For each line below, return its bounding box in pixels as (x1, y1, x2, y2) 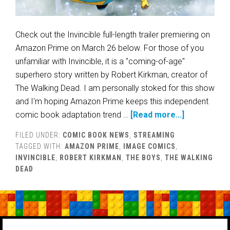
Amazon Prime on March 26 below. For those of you (15, 43, 204, 53)
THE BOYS (126, 154, 161, 162)
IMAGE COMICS (123, 142, 176, 150)
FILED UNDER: (15, 131, 63, 139)
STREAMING (133, 131, 175, 139)
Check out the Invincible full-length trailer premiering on (15, 30, 210, 40)
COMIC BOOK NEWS (63, 131, 129, 139)
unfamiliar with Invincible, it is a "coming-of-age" (15, 56, 185, 66)
